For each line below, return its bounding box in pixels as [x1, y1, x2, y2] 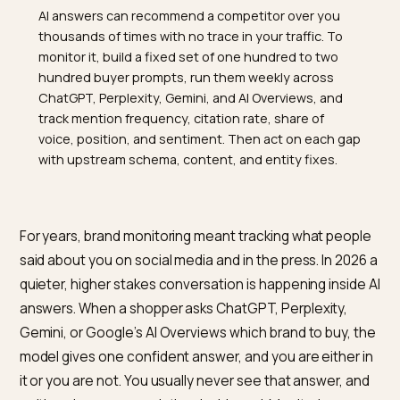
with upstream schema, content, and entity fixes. [42, 255, 376, 275]
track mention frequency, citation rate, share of [42, 210, 361, 229]
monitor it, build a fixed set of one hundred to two [42, 142, 377, 162]
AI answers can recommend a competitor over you [42, 96, 379, 116]
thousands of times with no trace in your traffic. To [42, 119, 381, 138]
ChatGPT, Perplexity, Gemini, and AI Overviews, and [42, 187, 381, 207]
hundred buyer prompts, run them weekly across [42, 164, 371, 184]
